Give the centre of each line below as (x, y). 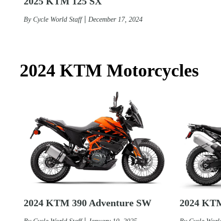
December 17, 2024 (115, 19)
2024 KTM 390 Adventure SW (88, 203)
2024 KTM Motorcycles (109, 70)
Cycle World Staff (57, 19)
